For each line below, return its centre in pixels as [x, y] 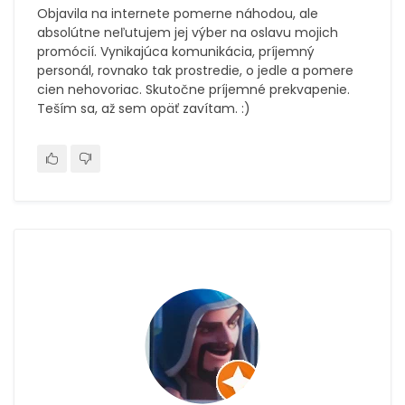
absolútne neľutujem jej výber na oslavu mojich [188, 33]
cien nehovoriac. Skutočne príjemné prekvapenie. [193, 89]
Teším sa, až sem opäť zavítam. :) [144, 108]
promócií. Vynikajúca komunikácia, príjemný [176, 52]
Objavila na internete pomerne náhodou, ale [178, 14]
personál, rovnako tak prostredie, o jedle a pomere [195, 71]
